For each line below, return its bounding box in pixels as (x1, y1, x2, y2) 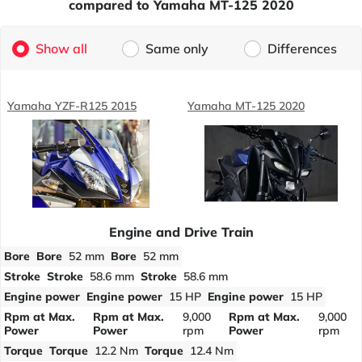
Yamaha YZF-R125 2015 (7, 98, 137, 113)
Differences (267, 40, 338, 57)
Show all (35, 40, 87, 57)
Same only (145, 40, 209, 57)
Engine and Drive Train (108, 223, 254, 240)
